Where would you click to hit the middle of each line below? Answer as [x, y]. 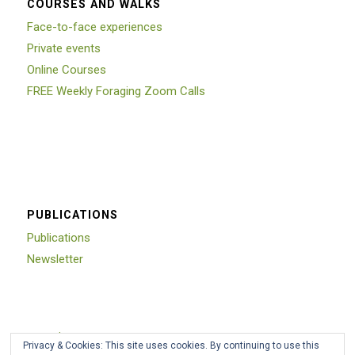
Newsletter [55, 259]
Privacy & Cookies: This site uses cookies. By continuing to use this [171, 345]
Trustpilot [48, 336]
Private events [63, 48]
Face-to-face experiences [94, 27]
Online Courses [66, 69]
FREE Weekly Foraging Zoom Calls [116, 91]
